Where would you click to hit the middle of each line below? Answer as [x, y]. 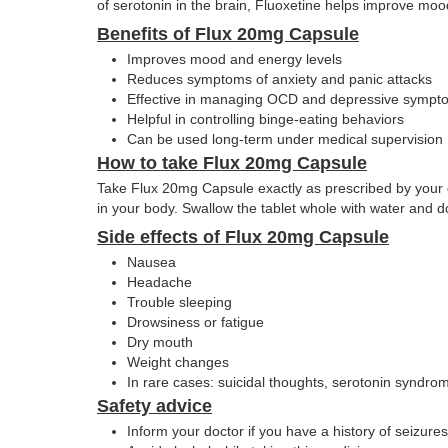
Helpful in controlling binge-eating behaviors [265, 119]
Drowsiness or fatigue [195, 322]
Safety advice [154, 406]
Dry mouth [160, 342]
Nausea [151, 262]
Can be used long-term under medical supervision [285, 139]
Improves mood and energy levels [234, 59]
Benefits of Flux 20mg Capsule [228, 34]
